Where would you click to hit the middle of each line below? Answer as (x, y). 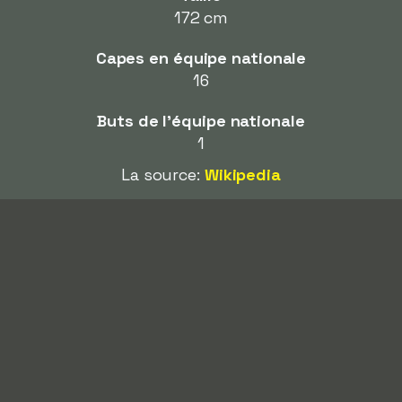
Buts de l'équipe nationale (201, 121)
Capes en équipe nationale (201, 58)
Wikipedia (242, 175)
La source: (162, 175)
